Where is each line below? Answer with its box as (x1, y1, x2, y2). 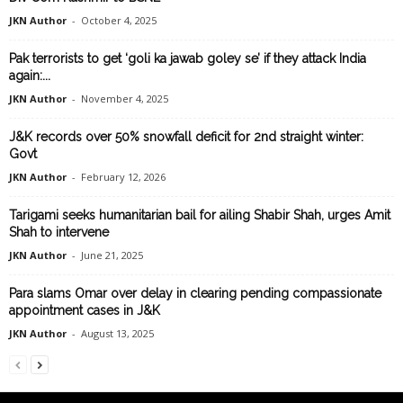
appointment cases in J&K (9, 303, 160, 318)
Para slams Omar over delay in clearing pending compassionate (9, 286, 381, 301)
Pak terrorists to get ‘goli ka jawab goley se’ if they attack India (9, 51, 366, 67)
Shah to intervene (9, 225, 109, 240)
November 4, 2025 (81, 92, 168, 106)
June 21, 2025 (81, 248, 143, 263)
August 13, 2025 (81, 327, 154, 341)
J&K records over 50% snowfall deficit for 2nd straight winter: (9, 130, 363, 145)
